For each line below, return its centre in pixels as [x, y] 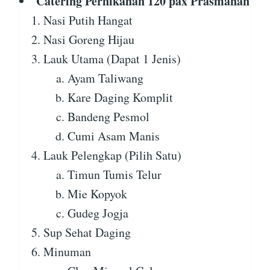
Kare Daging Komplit [120, 98]
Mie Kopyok [97, 194]
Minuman [67, 252]
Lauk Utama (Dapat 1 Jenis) [112, 59]
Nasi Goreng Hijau [89, 40]
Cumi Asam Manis [114, 136]
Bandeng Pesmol [108, 117]
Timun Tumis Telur [115, 175]
